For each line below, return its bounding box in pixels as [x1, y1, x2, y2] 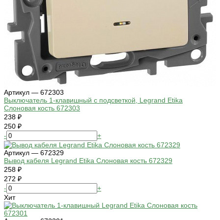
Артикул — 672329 [4, 149, 64, 157]
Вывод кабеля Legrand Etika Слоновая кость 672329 [4, 157, 172, 165]
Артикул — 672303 [4, 88, 64, 97]
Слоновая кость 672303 [4, 104, 80, 112]
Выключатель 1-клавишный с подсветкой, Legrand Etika [4, 96, 183, 105]
